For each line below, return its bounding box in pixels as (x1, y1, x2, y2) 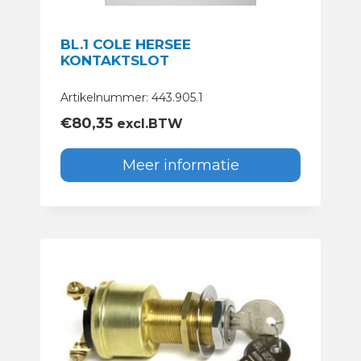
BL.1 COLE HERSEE (60, 35, 191, 52)
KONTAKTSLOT (60, 52, 169, 68)
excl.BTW (113, 115, 183, 131)
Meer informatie (122, 156, 239, 174)
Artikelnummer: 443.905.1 (60, 89, 203, 105)
